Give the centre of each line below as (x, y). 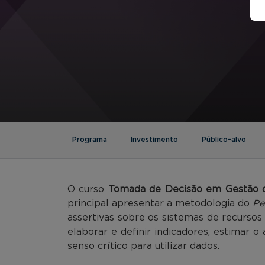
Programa (90, 139)
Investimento (154, 139)
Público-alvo (224, 139)
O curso (88, 189)
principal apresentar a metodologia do (160, 203)
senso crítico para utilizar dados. (143, 246)
